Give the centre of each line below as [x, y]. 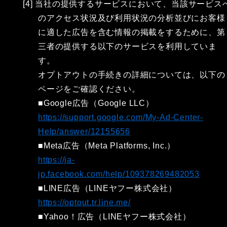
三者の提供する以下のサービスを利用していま [127, 46]
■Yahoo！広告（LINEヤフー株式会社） [115, 217]
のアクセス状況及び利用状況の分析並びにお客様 [132, 18]
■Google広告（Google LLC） [96, 103]
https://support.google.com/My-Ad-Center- [121, 117]
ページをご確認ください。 [89, 89]
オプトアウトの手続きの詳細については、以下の [132, 75]
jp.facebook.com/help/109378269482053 [119, 174]
